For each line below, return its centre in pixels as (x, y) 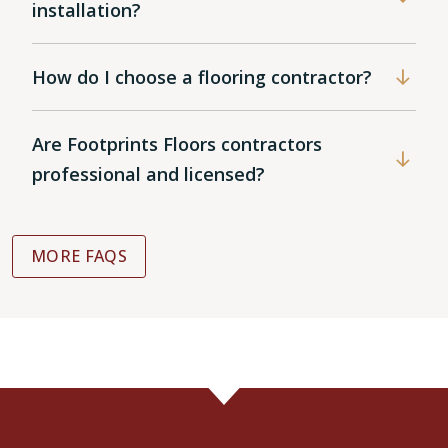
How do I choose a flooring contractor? (202, 77)
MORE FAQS (79, 256)
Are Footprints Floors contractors (177, 144)
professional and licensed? (148, 174)
